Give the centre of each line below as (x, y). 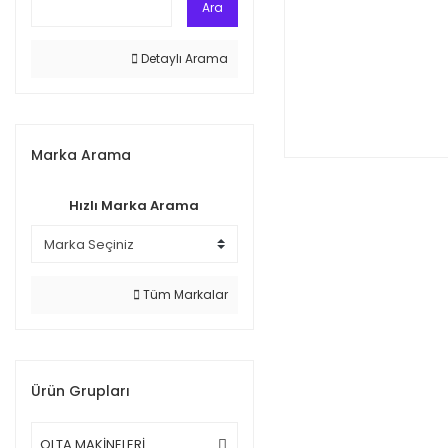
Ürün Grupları (80, 391)
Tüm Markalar (183, 294)
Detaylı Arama (182, 58)
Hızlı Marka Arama (134, 205)
